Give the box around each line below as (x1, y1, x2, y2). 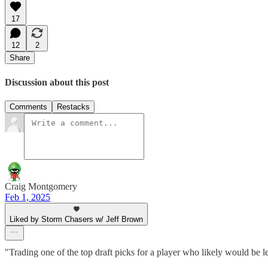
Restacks (57, 102, 90, 111)
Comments (10, 102, 47, 111)
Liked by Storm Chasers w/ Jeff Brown (10, 214, 143, 224)
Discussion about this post (5, 77, 109, 87)
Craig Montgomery (5, 181, 77, 191)
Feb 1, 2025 (5, 191, 50, 202)
